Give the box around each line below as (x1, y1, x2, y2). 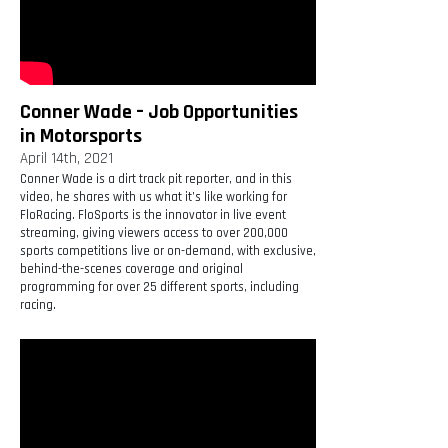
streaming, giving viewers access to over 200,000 (20, 225, 288, 242)
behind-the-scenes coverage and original (20, 261, 243, 278)
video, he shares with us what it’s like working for (20, 189, 287, 206)
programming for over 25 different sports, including (20, 279, 299, 296)
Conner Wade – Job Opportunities (20, 99, 298, 126)
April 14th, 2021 (20, 149, 113, 169)
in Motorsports (20, 123, 142, 150)
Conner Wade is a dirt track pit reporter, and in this (20, 171, 292, 188)
